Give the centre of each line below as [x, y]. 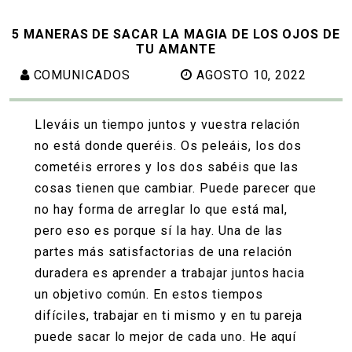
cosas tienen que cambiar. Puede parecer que [176, 189]
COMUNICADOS [82, 75]
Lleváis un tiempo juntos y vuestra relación [168, 125]
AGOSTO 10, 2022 [251, 75]
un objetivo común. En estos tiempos [149, 295]
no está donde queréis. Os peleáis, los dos [169, 146]
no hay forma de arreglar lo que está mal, [161, 210]
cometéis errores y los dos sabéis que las [167, 167]
